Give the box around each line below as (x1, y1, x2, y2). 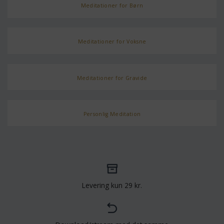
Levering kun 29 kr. (82, 180, 142, 190)
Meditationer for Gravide (76, 74, 147, 81)
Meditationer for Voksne (77, 38, 146, 45)
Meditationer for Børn (80, 2, 143, 9)
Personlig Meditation (83, 110, 141, 117)
